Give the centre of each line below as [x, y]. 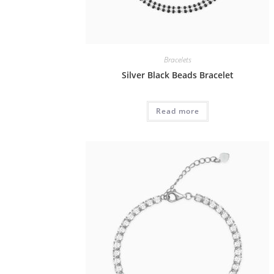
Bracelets [177, 59]
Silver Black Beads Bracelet [177, 75]
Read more [177, 111]
